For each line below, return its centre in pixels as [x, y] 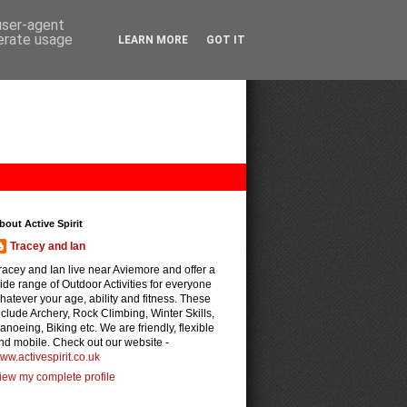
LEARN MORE [153, 40]
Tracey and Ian [48, 246]
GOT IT [226, 40]
